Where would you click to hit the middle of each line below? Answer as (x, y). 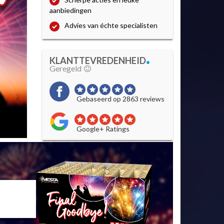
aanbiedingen (70, 10)
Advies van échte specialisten (111, 25)
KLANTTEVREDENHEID (97, 60)
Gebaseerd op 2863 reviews (120, 98)
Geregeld (65, 68)
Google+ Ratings (103, 128)
